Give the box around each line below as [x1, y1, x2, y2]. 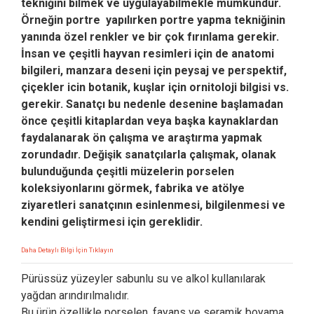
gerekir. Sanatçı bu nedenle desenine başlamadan [21, 97, 283, 111]
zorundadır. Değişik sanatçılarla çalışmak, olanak [21, 147, 276, 161]
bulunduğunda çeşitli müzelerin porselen [21, 164, 234, 178]
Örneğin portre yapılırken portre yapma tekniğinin [21, 13, 285, 27]
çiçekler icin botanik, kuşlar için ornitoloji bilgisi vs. [21, 80, 289, 94]
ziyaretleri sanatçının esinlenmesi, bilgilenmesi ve [21, 198, 285, 212]
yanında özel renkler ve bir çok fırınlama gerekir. [21, 29, 279, 43]
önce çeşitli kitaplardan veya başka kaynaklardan [21, 114, 278, 128]
